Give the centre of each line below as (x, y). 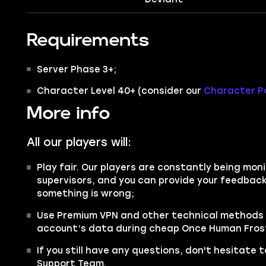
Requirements (88, 40)
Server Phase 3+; (76, 69)
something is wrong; (85, 193)
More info (68, 113)
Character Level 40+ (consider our (120, 91)
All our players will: (79, 142)
